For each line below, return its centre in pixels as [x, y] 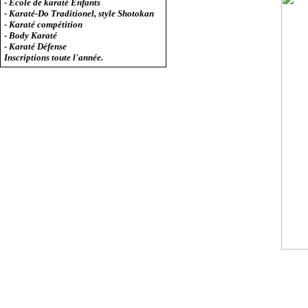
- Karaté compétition [44, 24]
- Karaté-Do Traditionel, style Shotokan [79, 13]
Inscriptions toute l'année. [54, 57]
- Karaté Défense [36, 46]
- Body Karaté [31, 35]
